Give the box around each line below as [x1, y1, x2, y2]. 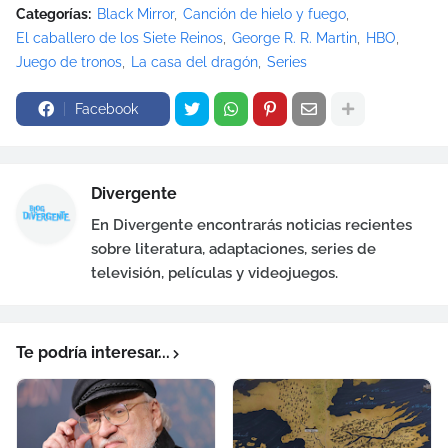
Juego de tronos [16, 54, 122, 71]
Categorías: [16, 6, 91, 23]
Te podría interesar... [16, 343, 170, 363]
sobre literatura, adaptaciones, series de [91, 240, 376, 259]
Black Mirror [97, 6, 174, 23]
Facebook [75, 101, 138, 118]
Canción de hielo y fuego [183, 6, 346, 23]
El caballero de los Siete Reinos [16, 30, 223, 47]
